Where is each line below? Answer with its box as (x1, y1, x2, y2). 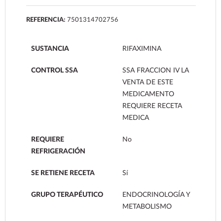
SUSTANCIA (31, 45, 70, 52)
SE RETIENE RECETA (31, 169, 95, 177)
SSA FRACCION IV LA (122, 67, 189, 74)
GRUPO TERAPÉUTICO (31, 191, 104, 198)
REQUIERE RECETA (122, 102, 182, 110)
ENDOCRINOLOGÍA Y (122, 191, 190, 198)
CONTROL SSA (31, 67, 78, 74)
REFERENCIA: (26, 16, 66, 23)
